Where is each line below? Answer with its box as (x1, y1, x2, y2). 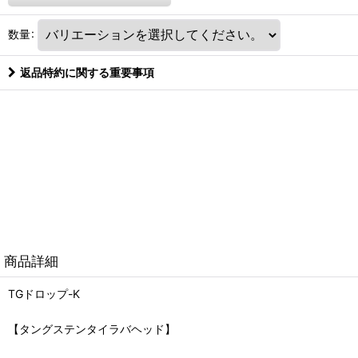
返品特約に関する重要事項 (20, 65, 154, 79)
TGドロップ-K (8, 286, 80, 300)
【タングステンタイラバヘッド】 (8, 321, 176, 336)
